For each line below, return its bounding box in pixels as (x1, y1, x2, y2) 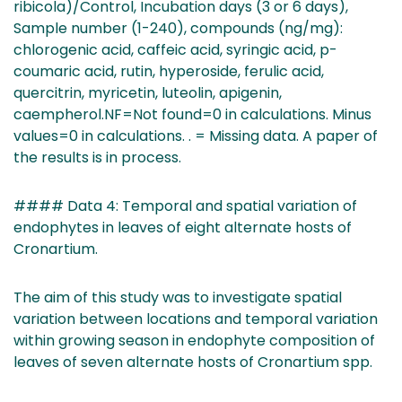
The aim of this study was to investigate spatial (13, 286, 342, 308)
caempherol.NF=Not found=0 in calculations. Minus (13, 103, 371, 125)
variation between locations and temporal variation (13, 308, 378, 329)
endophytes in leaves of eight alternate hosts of (13, 216, 352, 238)
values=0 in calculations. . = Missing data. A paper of (13, 125, 378, 146)
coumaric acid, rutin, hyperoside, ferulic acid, (13, 60, 324, 82)
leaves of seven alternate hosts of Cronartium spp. (13, 351, 372, 372)
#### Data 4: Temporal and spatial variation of (13, 195, 357, 216)
